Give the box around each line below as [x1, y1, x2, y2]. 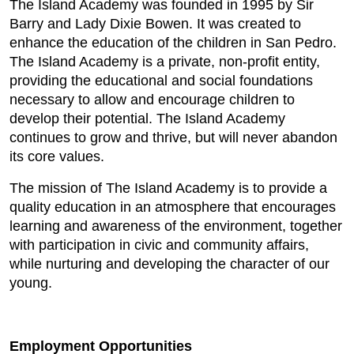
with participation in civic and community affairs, [9, 237, 309, 253]
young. [9, 275, 52, 291]
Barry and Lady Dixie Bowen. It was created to [9, 16, 301, 32]
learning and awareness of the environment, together [9, 218, 342, 234]
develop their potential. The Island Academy [9, 111, 285, 126]
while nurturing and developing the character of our [9, 256, 330, 272]
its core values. [9, 149, 104, 164]
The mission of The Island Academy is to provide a [9, 180, 327, 196]
